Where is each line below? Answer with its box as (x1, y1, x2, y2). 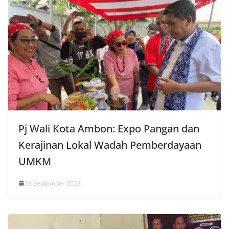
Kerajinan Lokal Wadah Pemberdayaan (18, 138, 201, 152)
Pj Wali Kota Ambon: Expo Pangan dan (18, 121, 199, 135)
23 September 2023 (25, 178, 81, 188)
